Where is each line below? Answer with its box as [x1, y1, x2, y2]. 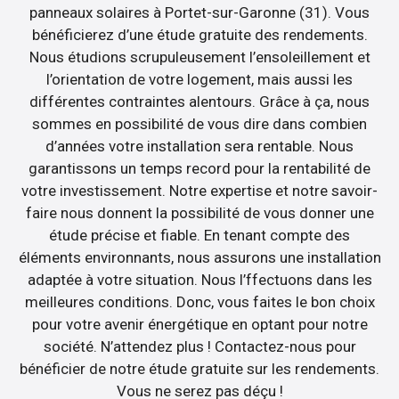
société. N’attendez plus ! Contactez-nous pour [43, 338, 356, 356]
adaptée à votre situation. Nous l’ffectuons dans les [27, 271, 372, 289]
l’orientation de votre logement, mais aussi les [46, 70, 353, 89]
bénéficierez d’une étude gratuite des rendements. [31, 26, 368, 45]
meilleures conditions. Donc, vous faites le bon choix [24, 293, 375, 312]
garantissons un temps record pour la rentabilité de [28, 159, 370, 178]
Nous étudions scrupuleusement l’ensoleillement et [28, 48, 370, 67]
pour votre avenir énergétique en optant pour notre [31, 315, 368, 334]
